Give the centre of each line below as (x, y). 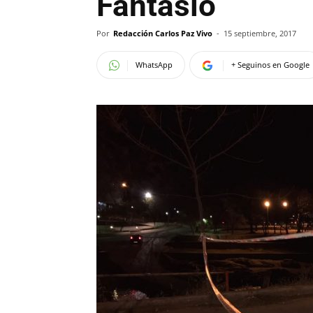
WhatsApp (154, 65)
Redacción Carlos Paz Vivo (163, 33)
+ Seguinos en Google (270, 65)
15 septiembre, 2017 (260, 33)
